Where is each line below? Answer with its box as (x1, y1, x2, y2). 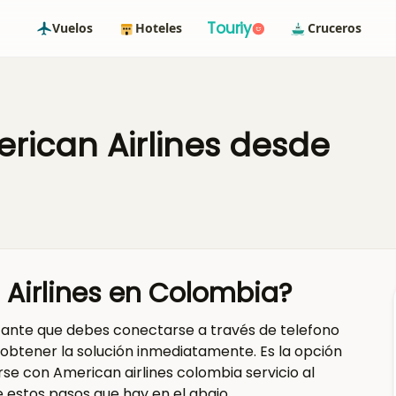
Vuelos (52, 19, 94, 36)
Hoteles (135, 19, 183, 36)
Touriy (207, 17, 253, 39)
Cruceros (307, 19, 362, 36)
